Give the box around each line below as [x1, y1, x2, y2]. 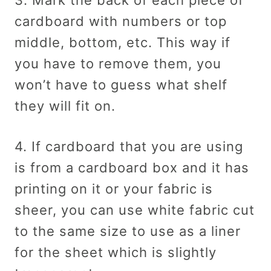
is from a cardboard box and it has [15, 159, 249, 175]
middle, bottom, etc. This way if [15, 34, 230, 50]
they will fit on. [15, 97, 116, 114]
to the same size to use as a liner [15, 223, 241, 239]
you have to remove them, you [15, 55, 221, 71]
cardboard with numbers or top [15, 13, 227, 29]
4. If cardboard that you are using [15, 138, 243, 154]
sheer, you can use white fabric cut [15, 201, 255, 218]
